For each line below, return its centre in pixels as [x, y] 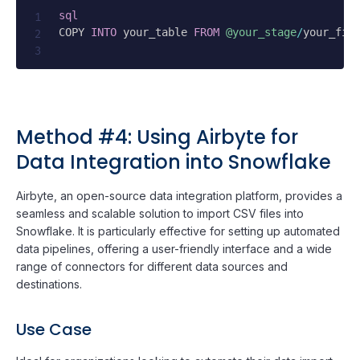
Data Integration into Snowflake [174, 162]
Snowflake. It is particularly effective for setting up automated [178, 231]
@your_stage [262, 32]
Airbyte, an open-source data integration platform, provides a [179, 195]
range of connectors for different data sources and [152, 266]
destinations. [49, 284]
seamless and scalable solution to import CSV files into [160, 213]
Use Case [54, 329]
